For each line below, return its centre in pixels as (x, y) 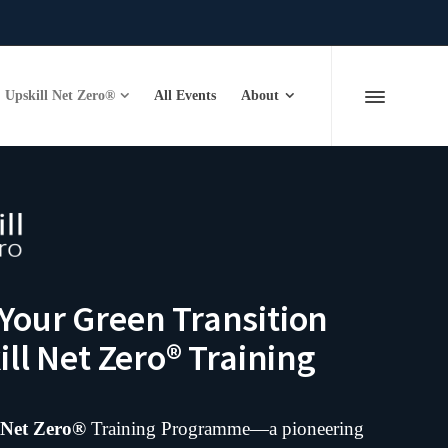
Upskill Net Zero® (59, 95)
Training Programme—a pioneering (227, 428)
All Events (185, 95)
